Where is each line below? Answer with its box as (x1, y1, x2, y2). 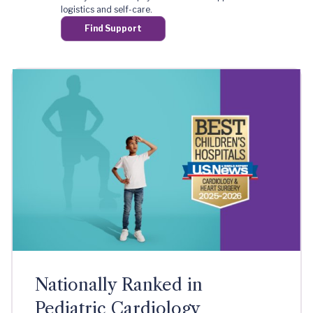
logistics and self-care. (60, 4, 152, 15)
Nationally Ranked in (35, 275, 203, 296)
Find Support (84, 23, 142, 34)
